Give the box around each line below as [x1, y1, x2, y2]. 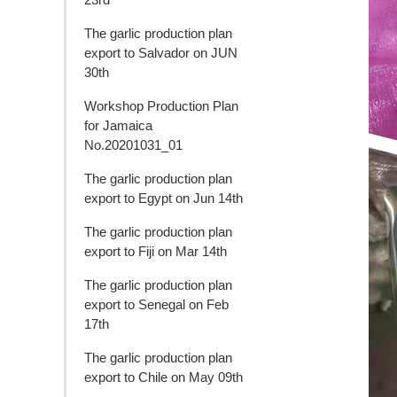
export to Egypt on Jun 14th [84, 190, 243, 206]
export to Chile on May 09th [84, 369, 243, 385]
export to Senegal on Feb [84, 296, 229, 312]
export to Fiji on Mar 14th [84, 243, 227, 259]
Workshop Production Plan [84, 97, 238, 113]
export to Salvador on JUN [84, 44, 237, 60]
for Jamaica [84, 117, 152, 133]
